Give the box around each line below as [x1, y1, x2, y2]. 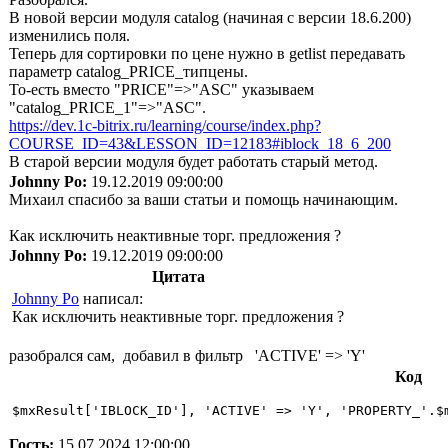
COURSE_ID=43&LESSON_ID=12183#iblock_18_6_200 [9, 134, 391, 152]
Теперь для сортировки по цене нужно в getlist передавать [9, 44, 405, 62]
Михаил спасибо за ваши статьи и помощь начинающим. [9, 190, 398, 208]
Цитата [151, 267, 205, 285]
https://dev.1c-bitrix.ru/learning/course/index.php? [9, 116, 321, 134]
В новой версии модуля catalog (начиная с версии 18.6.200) [9, 8, 411, 26]
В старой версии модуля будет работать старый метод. [9, 152, 378, 170]
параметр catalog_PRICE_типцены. [9, 62, 248, 80]
